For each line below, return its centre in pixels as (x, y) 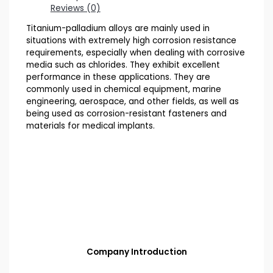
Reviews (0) (75, 8)
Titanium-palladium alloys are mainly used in (118, 29)
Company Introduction (136, 252)
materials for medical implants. (90, 126)
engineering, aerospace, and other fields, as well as (132, 102)
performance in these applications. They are (118, 77)
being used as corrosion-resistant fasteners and (126, 114)
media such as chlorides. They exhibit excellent (123, 65)
